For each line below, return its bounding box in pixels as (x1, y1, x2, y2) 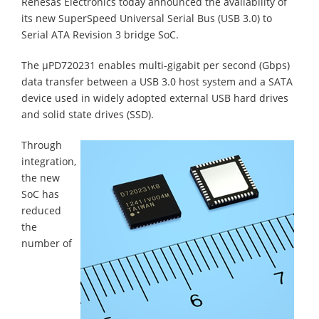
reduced (21, 203, 61, 217)
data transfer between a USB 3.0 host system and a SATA (21, 74, 293, 88)
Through (21, 137, 62, 152)
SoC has (21, 187, 59, 201)
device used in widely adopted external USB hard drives (21, 90, 288, 105)
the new (21, 170, 60, 184)
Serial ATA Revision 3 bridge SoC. (21, 27, 179, 41)
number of (21, 236, 72, 250)
